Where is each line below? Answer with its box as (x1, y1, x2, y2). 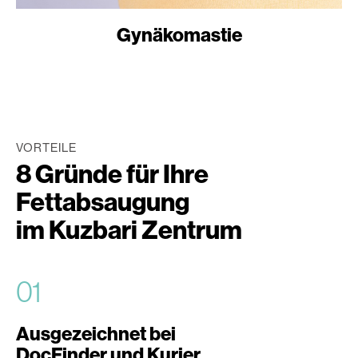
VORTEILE (16, 141, 77, 155)
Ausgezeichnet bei (16, 323, 176, 346)
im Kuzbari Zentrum (16, 215, 242, 246)
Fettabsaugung (16, 187, 189, 218)
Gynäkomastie (116, 24, 242, 47)
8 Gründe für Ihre (16, 159, 209, 190)
